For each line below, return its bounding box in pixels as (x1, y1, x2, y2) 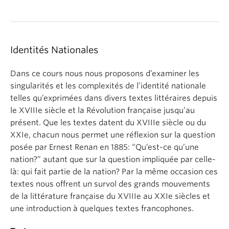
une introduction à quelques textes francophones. (10, 204, 194, 213)
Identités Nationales (10, 44, 98, 55)
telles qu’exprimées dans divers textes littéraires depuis (10, 94, 217, 103)
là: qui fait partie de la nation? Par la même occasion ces (10, 167, 218, 176)
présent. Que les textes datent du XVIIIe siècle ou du (10, 118, 206, 127)
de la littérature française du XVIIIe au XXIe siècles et (10, 192, 210, 201)
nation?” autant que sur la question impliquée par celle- (10, 155, 216, 164)
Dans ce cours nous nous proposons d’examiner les (10, 69, 199, 78)
